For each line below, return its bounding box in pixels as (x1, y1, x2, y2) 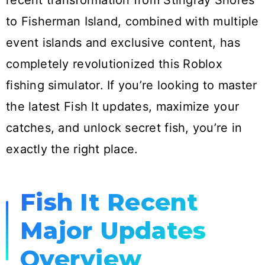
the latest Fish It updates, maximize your (6, 99, 240, 114)
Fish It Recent (20, 188, 198, 217)
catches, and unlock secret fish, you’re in (6, 121, 243, 135)
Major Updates (20, 216, 206, 245)
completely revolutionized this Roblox (6, 57, 222, 72)
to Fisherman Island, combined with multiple (6, 14, 259, 29)
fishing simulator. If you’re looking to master (6, 78, 257, 93)
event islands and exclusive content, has (6, 35, 240, 50)
